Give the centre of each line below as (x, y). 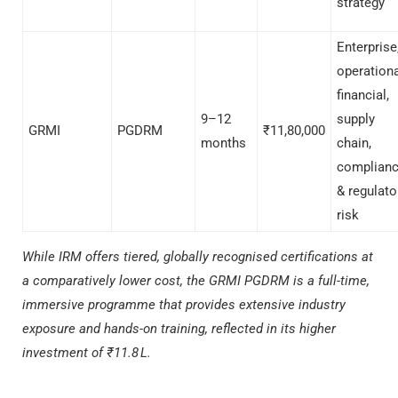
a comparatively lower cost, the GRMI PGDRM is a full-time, (196, 281)
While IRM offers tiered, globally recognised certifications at (198, 257)
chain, (354, 143)
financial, (363, 95)
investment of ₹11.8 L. (87, 353)
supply (356, 119)
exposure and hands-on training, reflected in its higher (179, 329)
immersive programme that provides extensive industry (184, 305)
